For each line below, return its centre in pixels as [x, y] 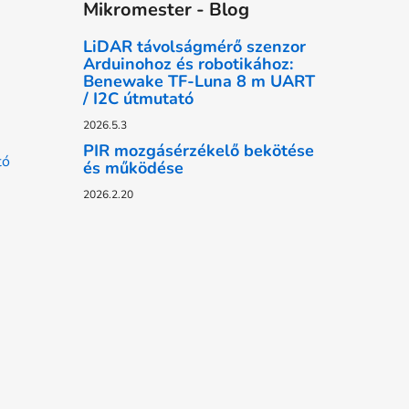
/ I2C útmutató [138, 98]
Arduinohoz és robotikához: [188, 63]
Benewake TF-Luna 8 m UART [199, 81]
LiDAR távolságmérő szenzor [194, 46]
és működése [133, 168]
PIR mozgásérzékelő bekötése [198, 150]
